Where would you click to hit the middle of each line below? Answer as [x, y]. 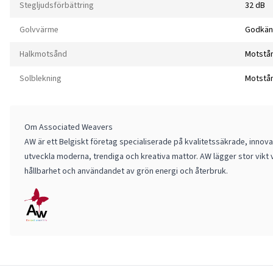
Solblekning [41, 78]
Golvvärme [39, 29]
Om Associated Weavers [69, 127]
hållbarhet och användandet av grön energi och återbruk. [126, 171]
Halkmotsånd [43, 54]
